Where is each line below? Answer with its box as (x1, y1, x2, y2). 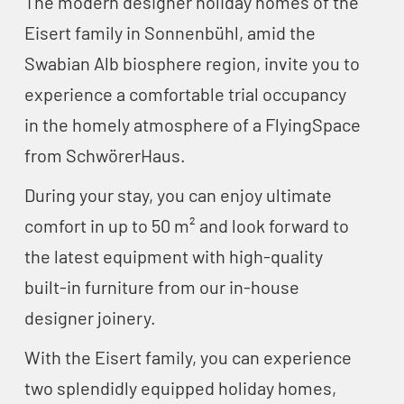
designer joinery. (23, 306, 156, 328)
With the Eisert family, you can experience (23, 345, 352, 368)
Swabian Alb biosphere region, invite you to (23, 51, 360, 74)
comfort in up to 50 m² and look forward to (23, 214, 349, 236)
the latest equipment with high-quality (23, 244, 323, 267)
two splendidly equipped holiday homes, (23, 376, 336, 399)
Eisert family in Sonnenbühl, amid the (23, 21, 316, 43)
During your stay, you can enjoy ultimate (23, 183, 332, 206)
